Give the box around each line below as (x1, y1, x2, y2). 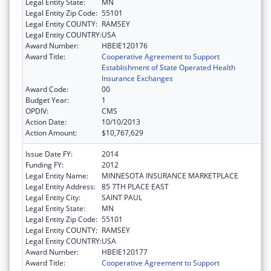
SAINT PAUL (102, 192, 142, 203)
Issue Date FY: (25, 148, 73, 159)
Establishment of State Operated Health (102, 62, 235, 73)
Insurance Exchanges (102, 73, 173, 83)
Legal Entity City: (25, 192, 80, 203)
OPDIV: (25, 105, 48, 116)
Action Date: (25, 116, 67, 127)
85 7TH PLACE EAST (102, 181, 169, 192)
